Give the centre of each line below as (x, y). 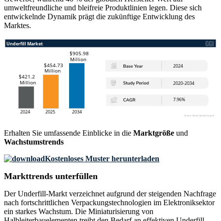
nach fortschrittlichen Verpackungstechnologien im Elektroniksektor (109, 203)
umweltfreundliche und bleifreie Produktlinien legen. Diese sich (103, 8)
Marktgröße (154, 133)
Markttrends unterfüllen (51, 176)
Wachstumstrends (34, 142)
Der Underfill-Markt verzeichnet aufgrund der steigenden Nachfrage (110, 194)
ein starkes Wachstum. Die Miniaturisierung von (79, 212)
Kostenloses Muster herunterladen (102, 159)
